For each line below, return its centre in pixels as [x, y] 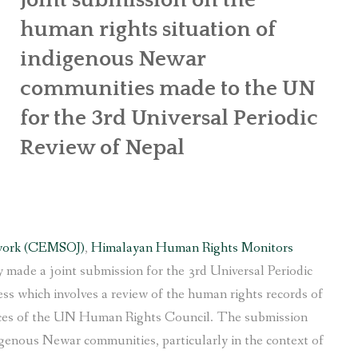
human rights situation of [148, 29]
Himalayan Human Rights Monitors [192, 248]
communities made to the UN [168, 88]
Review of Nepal [102, 147]
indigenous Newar [113, 59]
